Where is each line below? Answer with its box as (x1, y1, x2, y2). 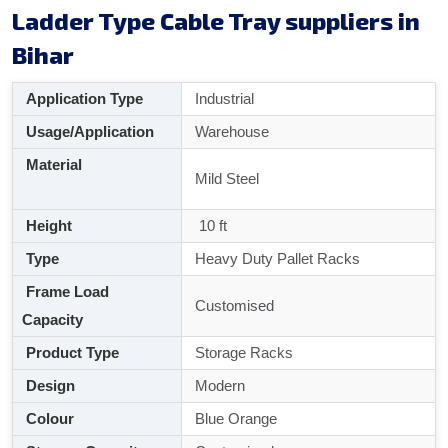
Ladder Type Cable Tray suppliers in (12, 6, 420, 36)
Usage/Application (22, 123, 154, 141)
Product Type (22, 344, 119, 362)
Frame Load (22, 283, 109, 301)
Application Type (22, 90, 143, 108)
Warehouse (191, 123, 269, 141)
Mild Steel (191, 170, 259, 188)
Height (22, 217, 72, 235)
